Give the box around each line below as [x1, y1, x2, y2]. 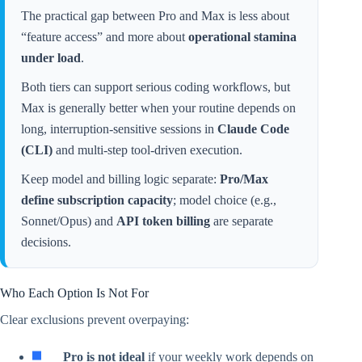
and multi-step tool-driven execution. [53, 142, 242, 157]
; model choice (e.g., [173, 192, 276, 207]
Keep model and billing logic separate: [21, 171, 220, 186]
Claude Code [217, 121, 289, 136]
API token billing [116, 213, 210, 228]
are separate [210, 213, 273, 228]
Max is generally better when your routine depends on [21, 100, 296, 115]
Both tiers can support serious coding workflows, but [21, 79, 290, 94]
